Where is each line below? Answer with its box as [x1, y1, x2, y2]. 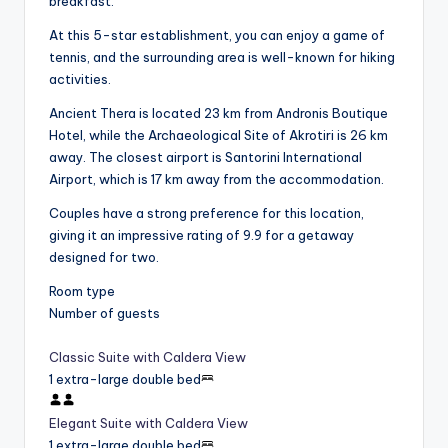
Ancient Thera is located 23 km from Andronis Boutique [49, 104, 388, 121]
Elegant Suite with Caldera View [49, 414, 248, 431]
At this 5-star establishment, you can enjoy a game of [49, 26, 385, 43]
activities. [49, 70, 111, 87]
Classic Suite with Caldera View [49, 348, 246, 365]
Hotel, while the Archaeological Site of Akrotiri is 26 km [49, 126, 388, 143]
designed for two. [49, 248, 159, 265]
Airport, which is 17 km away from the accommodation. [49, 170, 384, 187]
